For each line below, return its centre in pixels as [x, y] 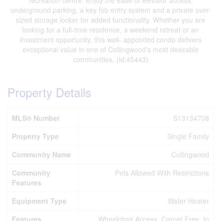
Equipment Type [39, 201]
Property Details [49, 92]
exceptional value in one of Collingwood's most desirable [110, 49]
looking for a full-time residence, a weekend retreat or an [110, 30]
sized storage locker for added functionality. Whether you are [110, 20]
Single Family [188, 136]
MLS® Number [36, 118]
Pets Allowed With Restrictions [162, 173]
